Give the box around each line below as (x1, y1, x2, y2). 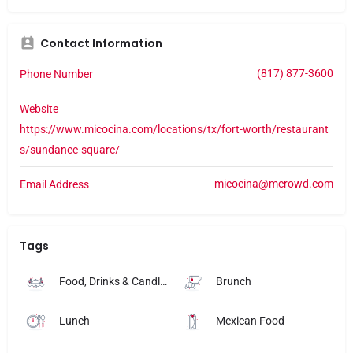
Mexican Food (216, 314, 284, 327)
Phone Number (20, 67, 93, 80)
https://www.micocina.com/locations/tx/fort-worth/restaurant (20, 122, 329, 136)
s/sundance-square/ (20, 143, 120, 156)
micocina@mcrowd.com (214, 176, 333, 190)
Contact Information (40, 35, 162, 51)
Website (20, 102, 58, 115)
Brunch (216, 274, 251, 288)
